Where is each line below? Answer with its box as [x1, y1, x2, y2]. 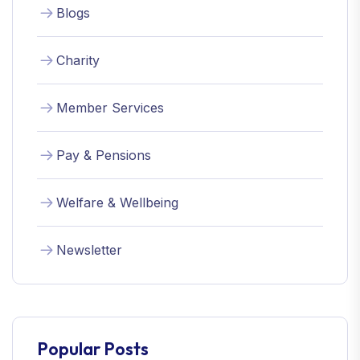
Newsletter [56, 241, 122, 258]
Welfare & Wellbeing [56, 194, 178, 211]
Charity [56, 51, 100, 68]
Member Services [56, 99, 164, 116]
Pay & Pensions [56, 146, 151, 163]
